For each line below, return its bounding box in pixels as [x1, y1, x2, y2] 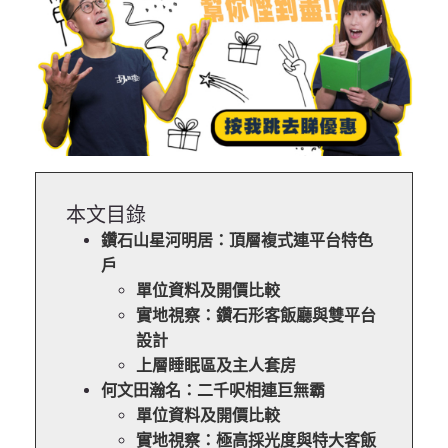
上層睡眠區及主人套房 [136, 356, 297, 376]
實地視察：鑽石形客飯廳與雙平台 [136, 306, 377, 326]
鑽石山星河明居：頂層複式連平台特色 [101, 231, 374, 251]
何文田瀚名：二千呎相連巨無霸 [101, 381, 326, 401]
